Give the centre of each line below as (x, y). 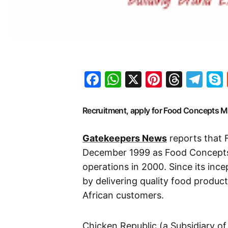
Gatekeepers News (125, 138)
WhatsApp (161, 79)
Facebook (139, 79)
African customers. (123, 195)
